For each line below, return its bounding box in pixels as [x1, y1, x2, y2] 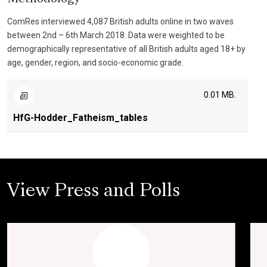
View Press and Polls [7, 184, 180, 200]
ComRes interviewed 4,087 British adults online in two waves [7, 17, 234, 26]
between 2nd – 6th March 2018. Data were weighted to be [7, 30, 225, 40]
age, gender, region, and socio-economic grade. [7, 58, 184, 67]
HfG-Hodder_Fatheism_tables [13, 112, 148, 123]
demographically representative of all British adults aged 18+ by [7, 44, 246, 54]
